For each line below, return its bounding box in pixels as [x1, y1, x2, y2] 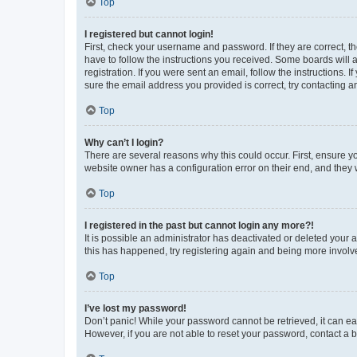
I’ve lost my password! [84, 303, 186, 314]
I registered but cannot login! [84, 29, 214, 40]
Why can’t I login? [84, 137, 163, 148]
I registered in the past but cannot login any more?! [84, 220, 314, 231]
